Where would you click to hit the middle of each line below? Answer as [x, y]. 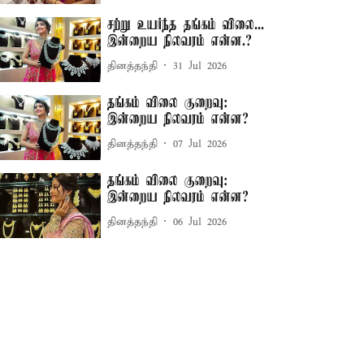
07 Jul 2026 [200, 144]
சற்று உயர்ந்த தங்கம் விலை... [186, 26]
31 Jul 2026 [200, 66]
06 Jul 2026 [200, 222]
